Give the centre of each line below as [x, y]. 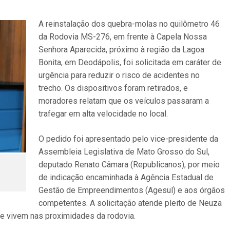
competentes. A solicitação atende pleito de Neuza [130, 203]
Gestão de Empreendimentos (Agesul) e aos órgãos [132, 190]
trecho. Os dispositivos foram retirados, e [113, 88]
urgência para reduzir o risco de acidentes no [119, 75]
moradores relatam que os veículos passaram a [124, 101]
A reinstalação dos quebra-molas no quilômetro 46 [129, 24]
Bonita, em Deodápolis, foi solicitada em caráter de [130, 63]
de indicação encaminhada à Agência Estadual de [126, 178]
